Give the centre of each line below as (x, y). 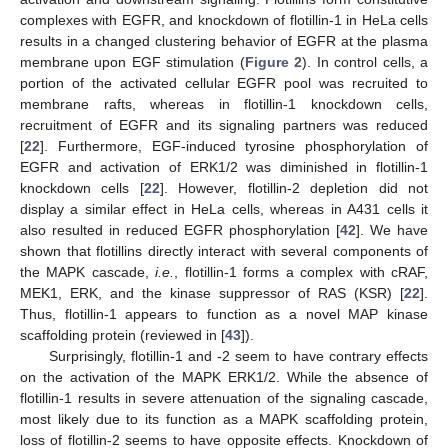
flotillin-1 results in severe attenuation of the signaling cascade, (224, 397)
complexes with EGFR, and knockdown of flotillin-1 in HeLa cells (224, 19)
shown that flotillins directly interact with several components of (224, 250)
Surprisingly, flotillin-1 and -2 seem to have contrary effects (238, 355)
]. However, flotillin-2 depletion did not (294, 187)
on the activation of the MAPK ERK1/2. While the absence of (224, 376)
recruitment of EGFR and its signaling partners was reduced (224, 124)
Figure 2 (273, 61)
